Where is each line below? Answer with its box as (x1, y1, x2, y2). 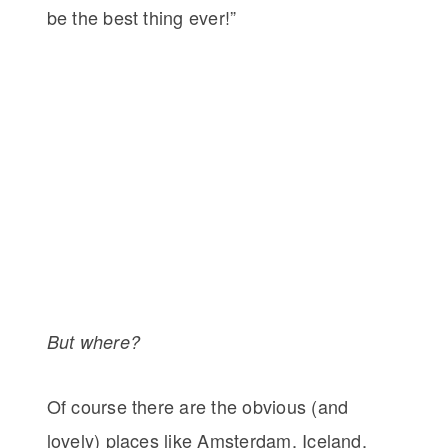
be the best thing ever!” (46, 4, 237, 31)
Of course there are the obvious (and (46, 393, 349, 420)
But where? (46, 329, 140, 355)
